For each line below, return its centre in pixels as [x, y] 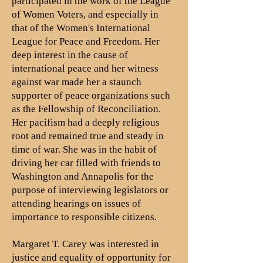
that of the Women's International [81, 28]
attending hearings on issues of [76, 203]
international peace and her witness [85, 68]
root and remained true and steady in [88, 136]
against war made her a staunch [77, 82]
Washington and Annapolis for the [83, 176]
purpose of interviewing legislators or [90, 190]
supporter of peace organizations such [91, 95]
